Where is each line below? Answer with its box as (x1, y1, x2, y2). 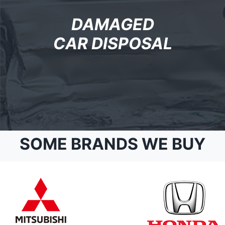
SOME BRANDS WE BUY (20, 134, 205, 154)
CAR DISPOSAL (53, 33, 172, 53)
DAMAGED (71, 14, 154, 34)
